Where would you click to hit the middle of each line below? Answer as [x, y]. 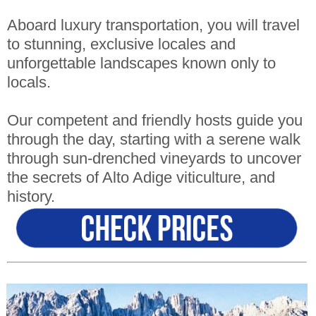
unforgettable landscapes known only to [141, 64]
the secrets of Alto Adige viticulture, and [141, 178]
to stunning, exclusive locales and [121, 45]
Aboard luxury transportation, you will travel [153, 26]
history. [31, 197]
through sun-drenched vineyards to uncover [154, 159]
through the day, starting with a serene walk [153, 140]
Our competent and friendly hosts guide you [154, 121]
